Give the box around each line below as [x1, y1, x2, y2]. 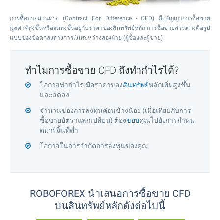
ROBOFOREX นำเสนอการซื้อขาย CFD [29, 188, 191, 200]
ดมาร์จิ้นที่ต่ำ [40, 126, 78, 135]
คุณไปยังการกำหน [139, 116, 194, 125]
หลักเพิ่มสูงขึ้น [149, 81, 191, 89]
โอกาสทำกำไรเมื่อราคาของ [40, 81, 123, 89]
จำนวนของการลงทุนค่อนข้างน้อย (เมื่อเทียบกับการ [40, 107, 191, 115]
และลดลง [40, 91, 69, 99]
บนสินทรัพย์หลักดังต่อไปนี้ [55, 200, 165, 212]
